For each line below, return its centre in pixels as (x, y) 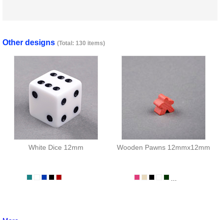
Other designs (30, 42)
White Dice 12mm (56, 147)
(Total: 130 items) (81, 43)
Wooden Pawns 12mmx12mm (164, 147)
